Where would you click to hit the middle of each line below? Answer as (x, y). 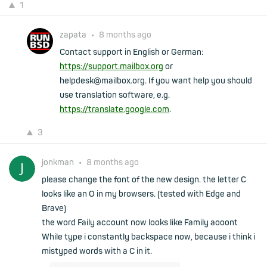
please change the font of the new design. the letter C (144, 180)
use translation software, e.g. (115, 95)
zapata (74, 35)
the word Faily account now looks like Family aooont (140, 223)
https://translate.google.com (114, 109)
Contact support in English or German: (131, 52)
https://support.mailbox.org (111, 66)
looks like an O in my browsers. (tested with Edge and (141, 194)
